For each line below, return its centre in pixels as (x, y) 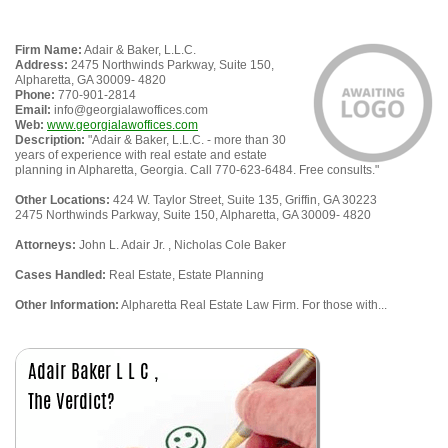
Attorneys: (45, 245)
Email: (33, 110)
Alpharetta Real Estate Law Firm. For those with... (253, 305)
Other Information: (67, 305)
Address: (41, 65)
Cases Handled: (60, 275)
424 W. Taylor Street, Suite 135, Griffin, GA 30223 (243, 200)
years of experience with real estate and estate (141, 155)
